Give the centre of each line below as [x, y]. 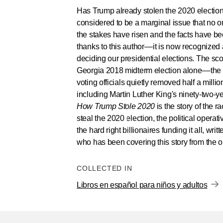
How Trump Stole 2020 [116, 106]
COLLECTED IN [107, 168]
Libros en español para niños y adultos [142, 185]
